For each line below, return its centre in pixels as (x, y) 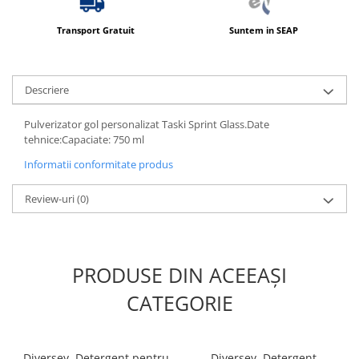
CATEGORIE (179, 303)
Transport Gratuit (96, 30)
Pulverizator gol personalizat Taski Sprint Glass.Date (147, 124)
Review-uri (51, 198)
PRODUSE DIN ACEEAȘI (179, 274)
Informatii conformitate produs (99, 164)
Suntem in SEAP (263, 30)
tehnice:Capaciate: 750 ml (84, 139)
